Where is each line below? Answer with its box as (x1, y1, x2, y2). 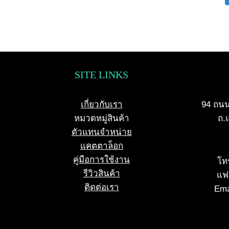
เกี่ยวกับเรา (80, 100, 123, 109)
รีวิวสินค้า (83, 169, 120, 178)
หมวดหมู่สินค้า (74, 113, 129, 123)
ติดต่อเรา (84, 182, 119, 192)
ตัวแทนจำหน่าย (71, 127, 132, 137)
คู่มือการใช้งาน (73, 155, 130, 165)
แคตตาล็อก (80, 141, 123, 151)
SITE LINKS (75, 69, 129, 80)
